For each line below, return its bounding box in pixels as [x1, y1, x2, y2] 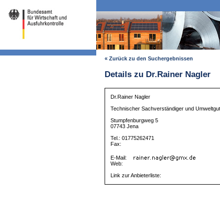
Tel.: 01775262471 [110, 135, 155, 141]
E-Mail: [110, 155, 129, 161]
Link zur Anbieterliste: [110, 172, 162, 179]
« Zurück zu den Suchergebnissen [104, 55, 193, 62]
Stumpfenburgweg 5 [110, 117, 159, 124]
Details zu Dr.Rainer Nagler [104, 70, 211, 80]
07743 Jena [110, 123, 139, 130]
